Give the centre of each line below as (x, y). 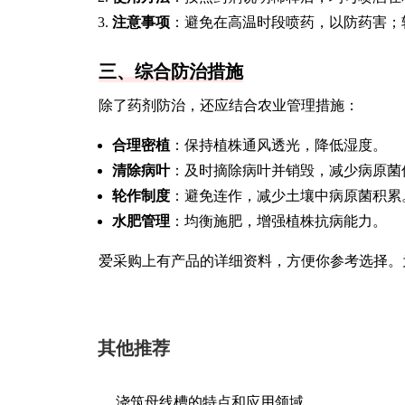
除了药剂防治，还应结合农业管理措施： (229, 105)
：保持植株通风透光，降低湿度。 (278, 145)
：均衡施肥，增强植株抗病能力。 (278, 221)
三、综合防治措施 (171, 71)
